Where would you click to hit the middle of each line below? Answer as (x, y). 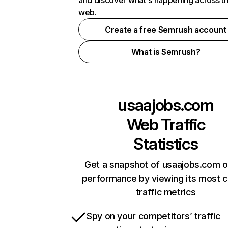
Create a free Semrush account (166, 30)
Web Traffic (166, 124)
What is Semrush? (166, 52)
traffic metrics (166, 192)
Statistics (166, 144)
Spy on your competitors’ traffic (153, 216)
